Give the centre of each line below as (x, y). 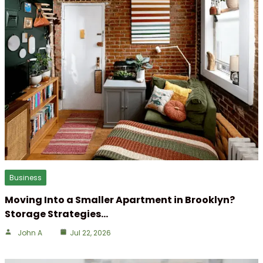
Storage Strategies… (56, 214)
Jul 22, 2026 (90, 232)
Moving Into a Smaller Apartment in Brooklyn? (120, 200)
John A (30, 232)
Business (26, 177)
